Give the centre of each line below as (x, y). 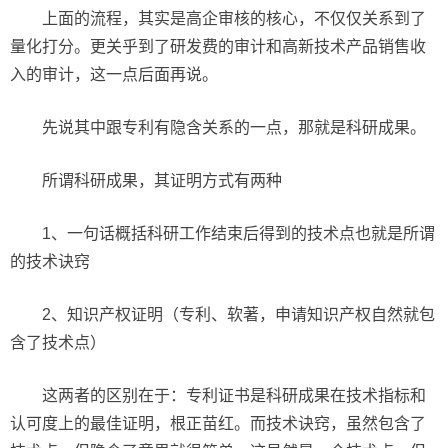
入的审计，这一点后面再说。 (114, 74)
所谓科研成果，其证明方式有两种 (162, 180)
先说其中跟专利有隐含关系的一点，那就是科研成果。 (234, 127)
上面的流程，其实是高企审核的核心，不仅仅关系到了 (234, 18)
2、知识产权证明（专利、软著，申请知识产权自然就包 (238, 314)
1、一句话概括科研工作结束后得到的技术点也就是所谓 (238, 233)
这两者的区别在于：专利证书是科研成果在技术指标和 (234, 395)
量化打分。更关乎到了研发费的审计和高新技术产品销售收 (218, 46)
